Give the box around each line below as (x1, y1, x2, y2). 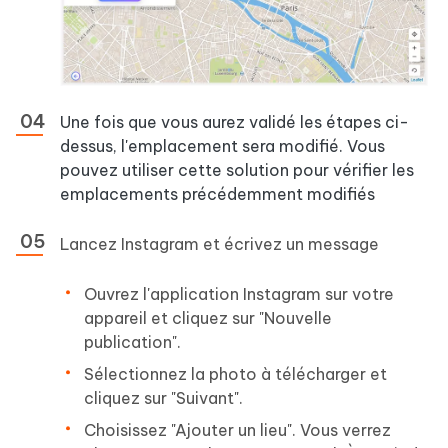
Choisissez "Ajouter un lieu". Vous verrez (84, 419, 391, 440)
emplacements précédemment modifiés (60, 183, 375, 204)
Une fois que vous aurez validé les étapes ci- (60, 111, 409, 132)
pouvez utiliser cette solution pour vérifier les (60, 159, 414, 180)
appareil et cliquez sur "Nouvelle (84, 307, 332, 328)
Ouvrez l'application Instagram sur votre (84, 283, 394, 304)
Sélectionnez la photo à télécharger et (84, 363, 387, 384)
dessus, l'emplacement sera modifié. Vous (60, 135, 385, 156)
